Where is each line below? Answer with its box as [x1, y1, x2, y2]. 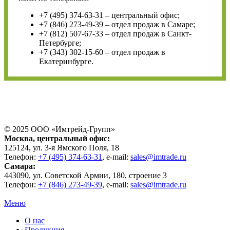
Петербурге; [39, 38, 81, 47]
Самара [4, 161, 33, 170]
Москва [4, 133, 33, 143]
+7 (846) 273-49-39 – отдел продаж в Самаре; [39, 20, 195, 29]
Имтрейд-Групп [55, 124, 111, 133]
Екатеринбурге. [39, 56, 93, 66]
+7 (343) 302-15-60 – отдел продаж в [39, 47, 165, 56]
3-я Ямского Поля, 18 [45, 143, 119, 152]
